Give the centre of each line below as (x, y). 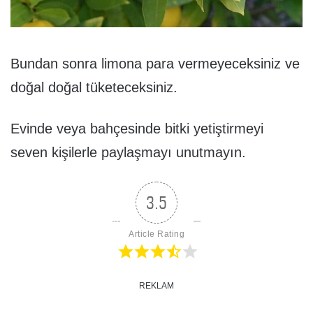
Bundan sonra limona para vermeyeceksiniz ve (155, 63)
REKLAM (156, 285)
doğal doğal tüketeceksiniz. (94, 87)
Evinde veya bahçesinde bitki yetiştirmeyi (137, 128)
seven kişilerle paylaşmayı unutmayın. (128, 152)
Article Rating (156, 234)
